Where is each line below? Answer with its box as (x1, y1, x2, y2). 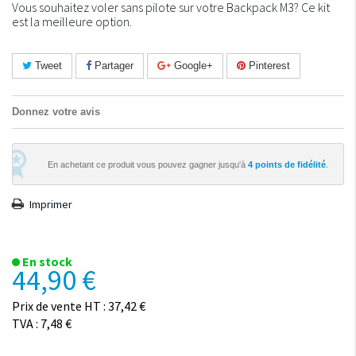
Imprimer (29, 197, 72, 211)
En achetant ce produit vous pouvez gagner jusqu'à (48, 159, 248, 169)
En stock (20, 253, 72, 269)
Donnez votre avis (12, 106, 100, 118)
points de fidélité (253, 159, 326, 169)
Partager (91, 60, 133, 72)
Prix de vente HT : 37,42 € (12, 298, 145, 314)
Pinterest (246, 60, 290, 72)
